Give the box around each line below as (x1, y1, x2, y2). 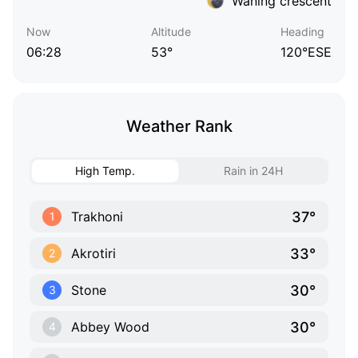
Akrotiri (71, 245, 116, 262)
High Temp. (75, 164, 135, 178)
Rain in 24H (223, 164, 283, 178)
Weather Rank (125, 117, 233, 137)
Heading (280, 25, 324, 39)
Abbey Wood (71, 319, 149, 336)
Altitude (151, 25, 191, 39)
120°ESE (280, 44, 332, 61)
